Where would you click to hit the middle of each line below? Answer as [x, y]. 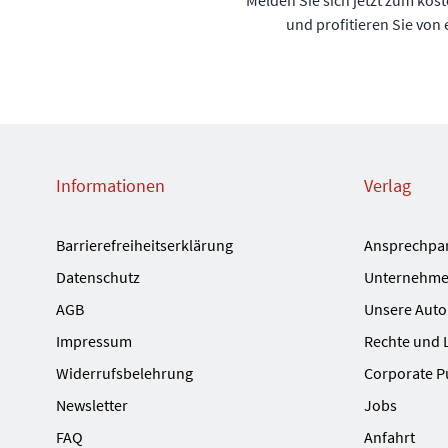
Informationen [110, 185]
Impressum [94, 340]
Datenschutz [98, 276]
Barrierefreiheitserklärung [144, 244]
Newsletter [92, 404]
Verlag [387, 185]
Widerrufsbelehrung [124, 372]
